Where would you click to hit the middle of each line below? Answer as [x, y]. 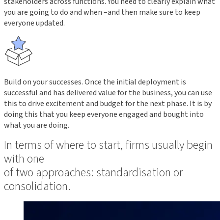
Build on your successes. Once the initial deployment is [95, 82]
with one [24, 159]
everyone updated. [34, 23]
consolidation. [37, 186]
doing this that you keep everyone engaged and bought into [104, 114]
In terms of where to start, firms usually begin [108, 145]
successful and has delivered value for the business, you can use [108, 93]
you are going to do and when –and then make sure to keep [102, 12]
